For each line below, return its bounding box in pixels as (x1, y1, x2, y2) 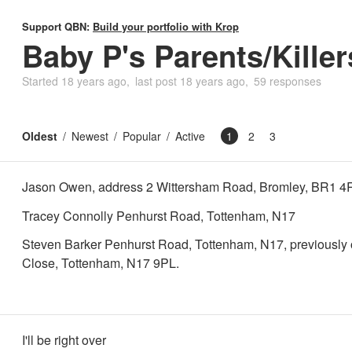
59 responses (254, 73, 321, 89)
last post (135, 73, 180, 89)
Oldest (22, 128, 57, 144)
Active (175, 128, 205, 144)
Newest (71, 128, 108, 144)
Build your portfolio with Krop (93, 19, 239, 34)
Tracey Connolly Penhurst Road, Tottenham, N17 (22, 206, 295, 225)
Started (22, 73, 61, 89)
